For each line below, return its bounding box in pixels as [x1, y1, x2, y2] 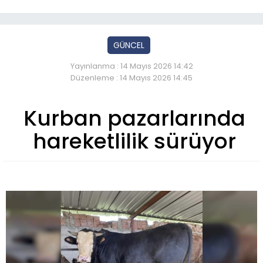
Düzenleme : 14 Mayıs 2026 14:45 [70, 72, 193, 84]
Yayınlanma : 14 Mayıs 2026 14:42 [70, 60, 193, 72]
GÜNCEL [113, 39, 144, 52]
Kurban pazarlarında [23, 103, 245, 134]
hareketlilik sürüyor [33, 126, 236, 157]
